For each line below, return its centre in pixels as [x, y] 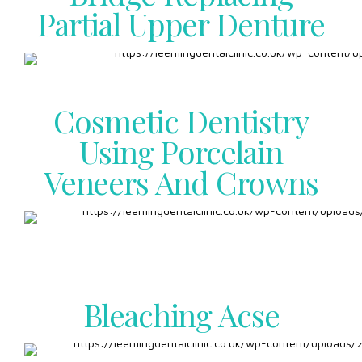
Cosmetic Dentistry [181, 120]
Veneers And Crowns [181, 181]
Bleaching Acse [181, 314]
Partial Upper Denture [181, 23]
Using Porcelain [181, 151]
